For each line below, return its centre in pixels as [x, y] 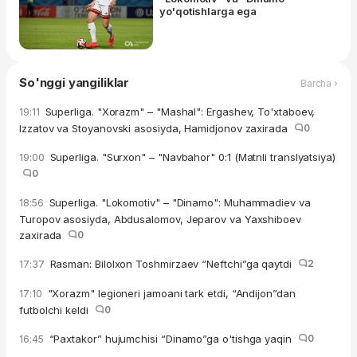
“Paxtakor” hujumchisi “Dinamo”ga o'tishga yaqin [172, 339]
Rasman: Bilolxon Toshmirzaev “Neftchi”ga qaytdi [172, 264]
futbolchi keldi [57, 310]
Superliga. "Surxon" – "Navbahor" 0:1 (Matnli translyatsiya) [191, 157]
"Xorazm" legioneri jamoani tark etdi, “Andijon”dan [170, 294]
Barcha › [319, 83]
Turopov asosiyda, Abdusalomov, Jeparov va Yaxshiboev [160, 220]
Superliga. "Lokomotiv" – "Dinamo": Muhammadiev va [178, 203]
